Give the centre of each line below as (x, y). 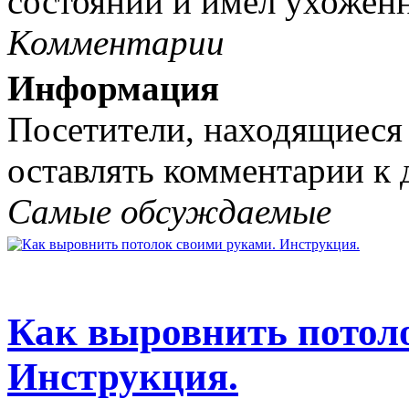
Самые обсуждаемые (169, 212)
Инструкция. (123, 377)
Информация (113, 89)
